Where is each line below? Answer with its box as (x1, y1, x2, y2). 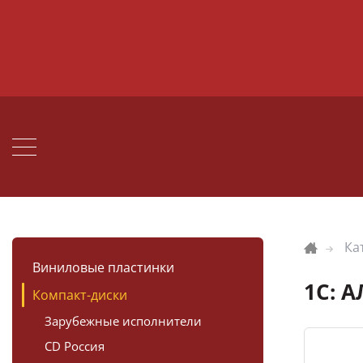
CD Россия (45, 338, 105, 354)
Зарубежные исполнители (45, 313, 202, 329)
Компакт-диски (32, 286, 127, 304)
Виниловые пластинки (32, 258, 174, 276)
